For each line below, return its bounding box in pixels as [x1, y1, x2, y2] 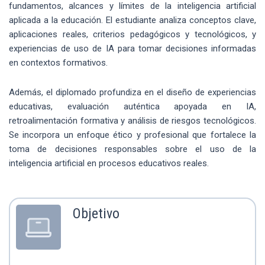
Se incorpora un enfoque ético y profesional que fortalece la [9, 130, 256, 141]
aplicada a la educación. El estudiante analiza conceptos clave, [9, 14, 256, 25]
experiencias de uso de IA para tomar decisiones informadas [9, 43, 256, 54]
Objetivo [73, 205, 119, 222]
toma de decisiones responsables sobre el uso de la [9, 144, 256, 155]
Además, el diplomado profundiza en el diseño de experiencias [9, 87, 256, 98]
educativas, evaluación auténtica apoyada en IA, [9, 101, 256, 112]
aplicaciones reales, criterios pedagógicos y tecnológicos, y [9, 28, 256, 40]
